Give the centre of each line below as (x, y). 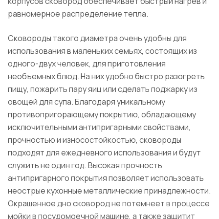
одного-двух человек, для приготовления (87, 64)
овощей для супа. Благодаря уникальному (87, 102)
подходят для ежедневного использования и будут (104, 153)
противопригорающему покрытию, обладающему (102, 115)
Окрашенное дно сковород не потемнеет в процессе (109, 204)
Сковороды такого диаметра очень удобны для (97, 38)
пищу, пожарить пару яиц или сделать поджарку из (103, 89)
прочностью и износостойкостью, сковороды (95, 140)
